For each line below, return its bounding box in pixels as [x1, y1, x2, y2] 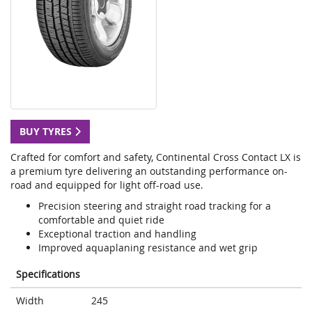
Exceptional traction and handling [38, 227, 196, 241]
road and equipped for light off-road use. [10, 178, 203, 192]
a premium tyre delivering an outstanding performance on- [10, 164, 288, 178]
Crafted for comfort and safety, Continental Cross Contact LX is [10, 150, 301, 164]
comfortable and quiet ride [38, 213, 164, 227]
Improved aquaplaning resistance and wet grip [38, 241, 258, 255]
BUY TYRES [19, 125, 75, 139]
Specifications [16, 267, 80, 281]
